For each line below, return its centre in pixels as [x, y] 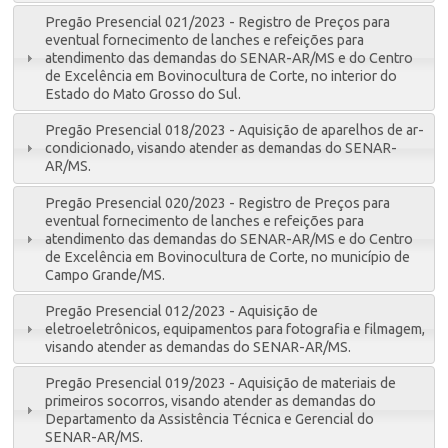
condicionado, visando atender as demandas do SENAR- [221, 148]
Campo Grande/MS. [105, 274]
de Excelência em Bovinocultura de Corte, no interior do [221, 76]
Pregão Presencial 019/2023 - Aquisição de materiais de [221, 383]
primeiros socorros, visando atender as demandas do [211, 401]
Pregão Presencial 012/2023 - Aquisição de [182, 310]
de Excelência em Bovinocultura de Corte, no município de [228, 256]
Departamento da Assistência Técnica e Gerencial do [210, 419]
